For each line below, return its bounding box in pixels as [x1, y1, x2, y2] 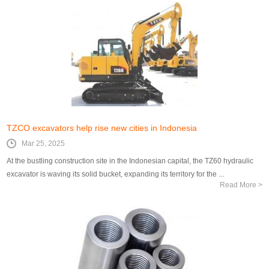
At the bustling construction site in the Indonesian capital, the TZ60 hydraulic [7, 156, 254, 165]
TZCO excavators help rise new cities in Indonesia [7, 122, 198, 133]
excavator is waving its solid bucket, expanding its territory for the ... [7, 169, 225, 178]
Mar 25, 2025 [22, 139, 65, 148]
